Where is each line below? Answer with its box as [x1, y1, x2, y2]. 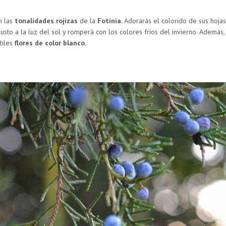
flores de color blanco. [14, 38, 86, 48]
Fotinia [97, 16, 121, 26]
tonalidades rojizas [14, 16, 78, 26]
